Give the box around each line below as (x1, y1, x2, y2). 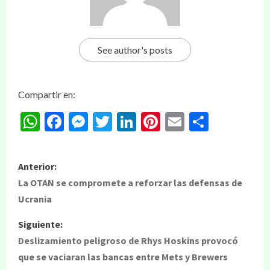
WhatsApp (40, 110, 129, 133)
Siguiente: (18, 218, 63, 230)
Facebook (64, 110, 143, 133)
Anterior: (18, 160, 57, 172)
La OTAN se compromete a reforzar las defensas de (18, 177, 242, 189)
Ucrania (18, 193, 52, 205)
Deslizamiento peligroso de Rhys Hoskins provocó (18, 234, 238, 246)
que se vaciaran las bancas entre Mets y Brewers (18, 251, 228, 263)
